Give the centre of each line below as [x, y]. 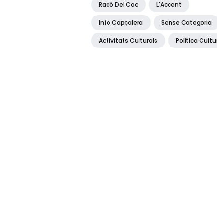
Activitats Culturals [128, 40]
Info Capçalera [121, 22]
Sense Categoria [186, 22]
